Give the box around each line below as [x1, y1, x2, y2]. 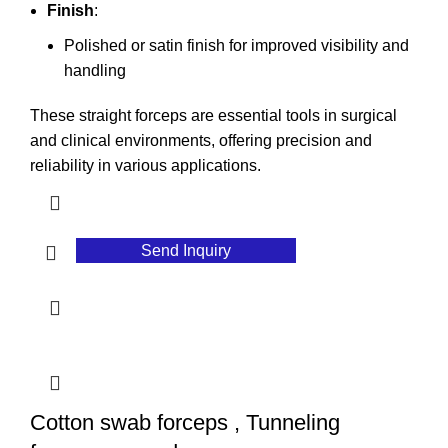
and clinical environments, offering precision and [30, 132, 372, 150]
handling [64, 62, 126, 80]
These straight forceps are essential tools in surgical [30, 107, 397, 125]
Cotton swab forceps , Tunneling [30, 410, 340, 436]
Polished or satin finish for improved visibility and [64, 37, 409, 55]
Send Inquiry [141, 242, 232, 260]
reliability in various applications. [30, 157, 261, 175]
